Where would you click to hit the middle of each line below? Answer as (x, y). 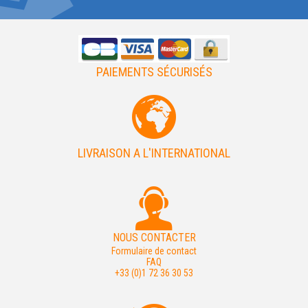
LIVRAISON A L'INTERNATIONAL (154, 153)
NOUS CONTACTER (154, 237)
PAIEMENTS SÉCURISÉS (154, 71)
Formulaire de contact (154, 251)
